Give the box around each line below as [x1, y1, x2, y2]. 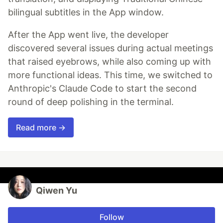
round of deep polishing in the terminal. [8, 96, 174, 107]
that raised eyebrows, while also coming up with [8, 56, 211, 67]
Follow [99, 212, 124, 222]
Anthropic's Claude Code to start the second [8, 83, 197, 94]
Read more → [16, 122, 66, 132]
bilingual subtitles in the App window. [8, 6, 164, 17]
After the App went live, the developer [8, 29, 169, 40]
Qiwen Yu [36, 185, 77, 196]
